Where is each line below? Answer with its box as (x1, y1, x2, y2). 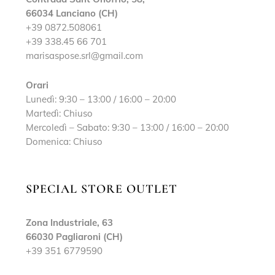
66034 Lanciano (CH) (26, 7, 118, 20)
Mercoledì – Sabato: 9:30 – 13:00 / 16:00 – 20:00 (26, 122, 229, 134)
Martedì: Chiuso (26, 107, 93, 120)
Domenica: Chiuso (26, 136, 103, 148)
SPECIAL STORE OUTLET (26, 182, 177, 197)
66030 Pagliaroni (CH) (26, 231, 123, 243)
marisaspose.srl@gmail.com (26, 50, 143, 62)
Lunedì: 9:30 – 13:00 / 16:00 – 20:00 (26, 93, 176, 106)
